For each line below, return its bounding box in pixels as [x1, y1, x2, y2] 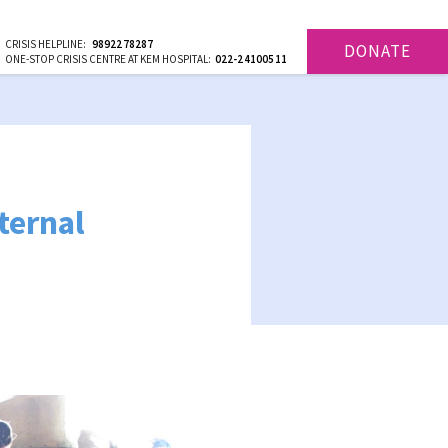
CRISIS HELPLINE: [4, 37, 90, 51]
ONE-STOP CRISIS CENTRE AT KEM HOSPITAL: [4, 52, 215, 66]
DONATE [344, 40, 411, 62]
